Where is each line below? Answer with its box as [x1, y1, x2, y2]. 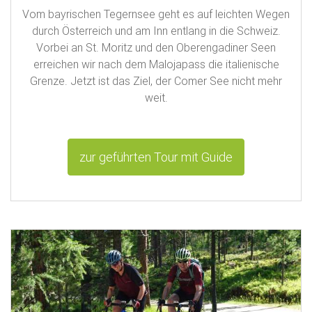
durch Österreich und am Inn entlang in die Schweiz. [31, 23, 281, 38]
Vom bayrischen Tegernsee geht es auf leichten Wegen [22, 6, 290, 21]
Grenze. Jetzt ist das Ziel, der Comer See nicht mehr [30, 73, 282, 88]
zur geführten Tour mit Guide [79, 148, 233, 165]
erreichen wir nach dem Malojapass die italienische [33, 56, 279, 71]
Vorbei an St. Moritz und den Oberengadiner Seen [36, 40, 276, 54]
